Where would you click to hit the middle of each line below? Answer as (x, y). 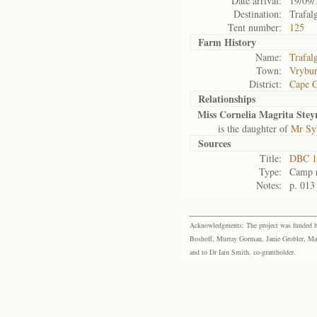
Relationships (227, 99)
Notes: (269, 185)
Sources (214, 143)
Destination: (258, 14)
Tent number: (255, 27)
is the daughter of (244, 128)
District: (265, 84)
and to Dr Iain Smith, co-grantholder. (243, 252)
